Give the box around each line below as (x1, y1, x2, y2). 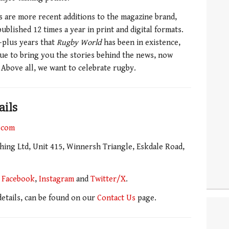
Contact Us (97, 193, 135, 203)
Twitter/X (90, 174, 126, 184)
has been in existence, (102, 38, 180, 48)
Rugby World (57, 38, 102, 48)
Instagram (39, 174, 74, 184)
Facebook (2, 174, 35, 184)
